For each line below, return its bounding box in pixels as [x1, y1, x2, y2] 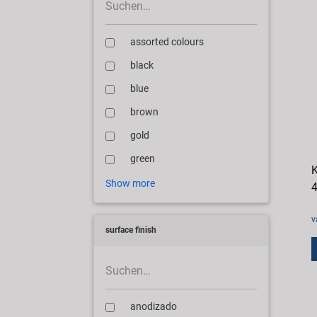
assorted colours [130, 35, 204, 48]
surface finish [105, 224, 156, 235]
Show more [105, 177, 155, 189]
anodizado [130, 300, 177, 313]
